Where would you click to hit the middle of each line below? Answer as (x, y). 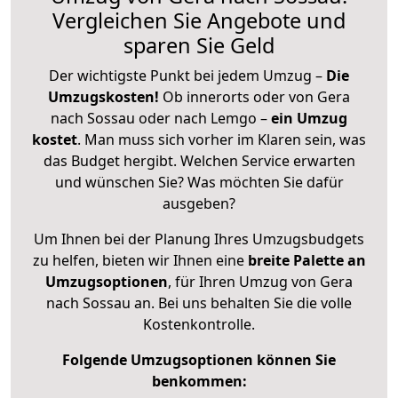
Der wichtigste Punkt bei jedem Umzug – (187, 75)
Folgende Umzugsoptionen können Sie (199, 359)
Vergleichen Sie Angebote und (199, 20)
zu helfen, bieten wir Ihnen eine (140, 260)
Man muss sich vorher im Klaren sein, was (225, 139)
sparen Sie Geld (199, 45)
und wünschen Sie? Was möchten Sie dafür (199, 182)
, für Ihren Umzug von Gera (260, 281)
